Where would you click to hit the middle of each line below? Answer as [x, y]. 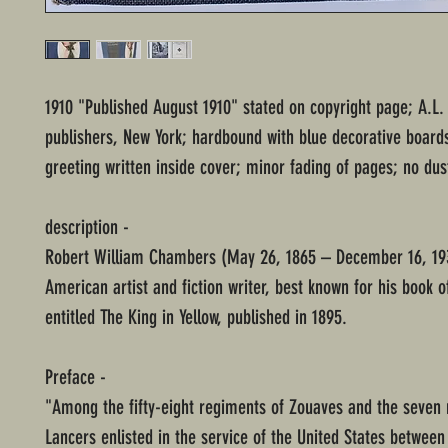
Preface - [75, 377]
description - [87, 227]
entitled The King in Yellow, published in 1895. [196, 317]
